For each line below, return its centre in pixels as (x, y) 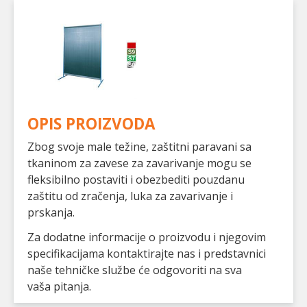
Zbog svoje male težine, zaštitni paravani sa (139, 146)
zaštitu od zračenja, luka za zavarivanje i (130, 196)
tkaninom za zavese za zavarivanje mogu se (139, 163)
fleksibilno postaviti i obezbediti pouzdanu (136, 179)
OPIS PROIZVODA (91, 124)
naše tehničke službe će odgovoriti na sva (135, 270)
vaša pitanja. (59, 286)
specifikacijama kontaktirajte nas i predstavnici (147, 253)
